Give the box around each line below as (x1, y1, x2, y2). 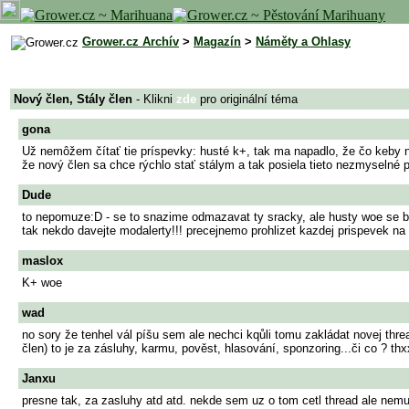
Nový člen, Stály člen (14, 92, 132, 106)
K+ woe (22, 276, 62, 289)
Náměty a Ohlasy (256, 35, 351, 48)
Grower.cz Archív (82, 35, 179, 48)
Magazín (194, 35, 241, 48)
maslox (22, 254, 63, 267)
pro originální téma (196, 92, 298, 106)
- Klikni (132, 92, 176, 106)
